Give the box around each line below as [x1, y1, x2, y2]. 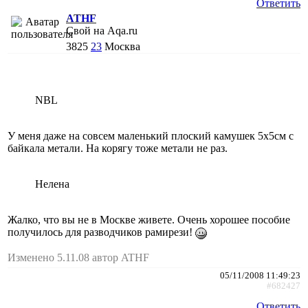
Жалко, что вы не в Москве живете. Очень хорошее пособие [8, 213, 290, 225]
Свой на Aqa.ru [66, 24, 137, 36]
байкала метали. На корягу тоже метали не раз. [8, 142, 228, 154]
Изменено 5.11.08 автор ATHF [8, 251, 149, 263]
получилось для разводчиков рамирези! [8, 225, 195, 238]
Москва [104, 40, 140, 52]
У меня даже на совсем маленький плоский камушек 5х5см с [8, 129, 294, 142]
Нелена [35, 177, 69, 190]
